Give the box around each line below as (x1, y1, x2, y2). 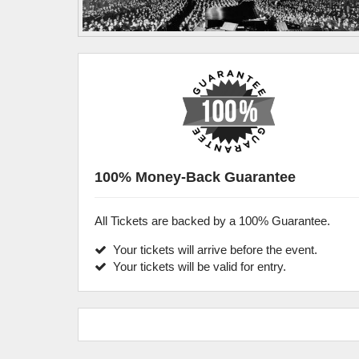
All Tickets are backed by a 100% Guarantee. (95, 214, 331, 228)
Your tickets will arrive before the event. (107, 243, 318, 257)
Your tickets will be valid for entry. (107, 260, 287, 274)
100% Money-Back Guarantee (95, 169, 296, 186)
